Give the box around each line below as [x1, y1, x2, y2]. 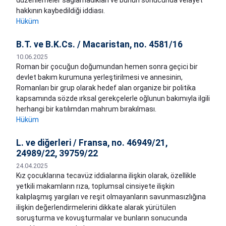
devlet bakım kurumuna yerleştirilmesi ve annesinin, [16, 73, 183, 82]
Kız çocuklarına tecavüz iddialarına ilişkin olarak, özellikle [16, 172, 196, 180]
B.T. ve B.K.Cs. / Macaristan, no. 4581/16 [16, 39, 183, 50]
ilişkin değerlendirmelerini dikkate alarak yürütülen [16, 203, 176, 212]
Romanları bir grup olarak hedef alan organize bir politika [16, 84, 196, 92]
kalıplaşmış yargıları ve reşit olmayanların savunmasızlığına [16, 193, 206, 201]
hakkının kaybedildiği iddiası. [16, 7, 105, 15]
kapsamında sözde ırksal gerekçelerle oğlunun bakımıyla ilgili [16, 94, 210, 103]
